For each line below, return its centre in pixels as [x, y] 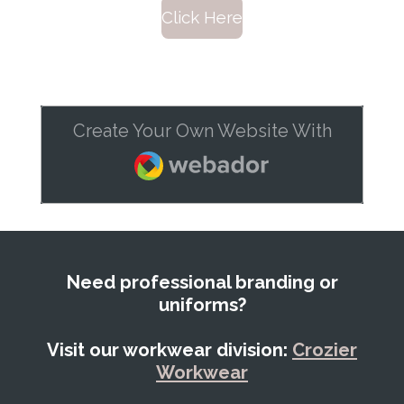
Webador [173, 153]
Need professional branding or [202, 283]
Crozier [325, 349]
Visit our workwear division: [170, 349]
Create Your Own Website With [202, 131]
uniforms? [202, 305]
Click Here [202, 18]
